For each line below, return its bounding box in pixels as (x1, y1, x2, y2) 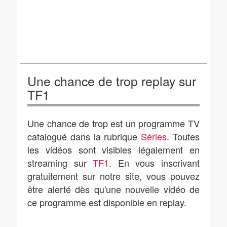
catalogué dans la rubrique (27, 130, 141, 143)
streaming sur (27, 156, 93, 169)
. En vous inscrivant (109, 156, 200, 169)
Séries (141, 130, 167, 143)
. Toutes (167, 130, 200, 143)
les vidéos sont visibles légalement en (27, 143, 200, 156)
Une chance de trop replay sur (27, 72, 196, 90)
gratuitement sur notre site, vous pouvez (27, 169, 200, 182)
